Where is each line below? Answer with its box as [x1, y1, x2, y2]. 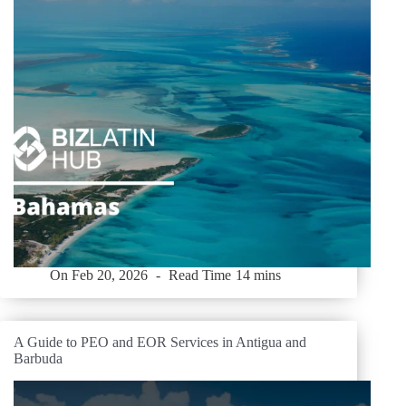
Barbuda [14, 351, 63, 367]
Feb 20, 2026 [72, 267, 149, 284]
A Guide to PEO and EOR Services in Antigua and [14, 334, 306, 351]
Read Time [169, 267, 232, 284]
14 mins [235, 267, 281, 284]
